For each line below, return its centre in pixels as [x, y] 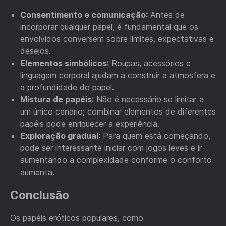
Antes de [166, 15]
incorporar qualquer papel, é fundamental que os [109, 27]
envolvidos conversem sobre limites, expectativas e [117, 39]
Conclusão [40, 195]
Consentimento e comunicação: [84, 15]
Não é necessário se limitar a [149, 100]
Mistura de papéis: [57, 100]
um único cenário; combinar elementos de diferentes [118, 112]
